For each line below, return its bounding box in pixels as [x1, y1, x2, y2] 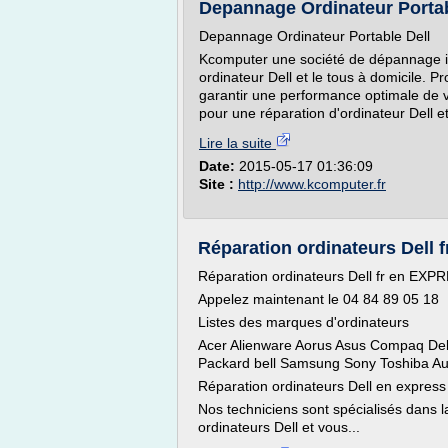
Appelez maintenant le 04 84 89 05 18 [198, 291, 439, 307]
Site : [199, 176, 238, 192]
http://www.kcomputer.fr [238, 176, 386, 192]
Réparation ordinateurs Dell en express [198, 378, 446, 394]
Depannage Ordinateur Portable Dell [199, 28, 430, 44]
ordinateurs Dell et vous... [198, 419, 360, 435]
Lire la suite [199, 135, 276, 151]
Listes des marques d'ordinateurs [198, 314, 409, 330]
